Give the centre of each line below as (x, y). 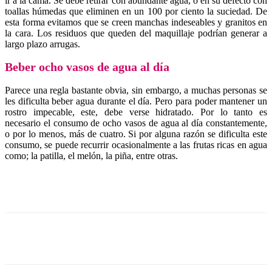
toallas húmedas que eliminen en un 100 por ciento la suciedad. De (136, 11)
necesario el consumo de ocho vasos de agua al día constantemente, (136, 123)
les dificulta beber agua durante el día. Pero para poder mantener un (136, 101)
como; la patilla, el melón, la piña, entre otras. (91, 155)
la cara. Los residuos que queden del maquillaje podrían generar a (136, 33)
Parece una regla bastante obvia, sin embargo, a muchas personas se (136, 90)
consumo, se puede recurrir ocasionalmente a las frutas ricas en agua (136, 144)
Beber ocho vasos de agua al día (87, 67)
